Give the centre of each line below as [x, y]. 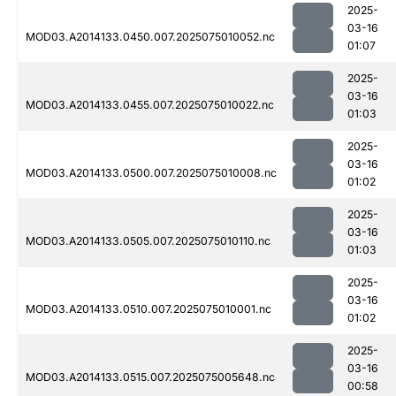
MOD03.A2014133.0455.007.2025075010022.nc [150, 105]
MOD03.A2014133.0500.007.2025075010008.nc [151, 173]
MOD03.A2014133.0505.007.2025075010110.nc [148, 241]
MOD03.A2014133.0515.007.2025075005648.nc [150, 377]
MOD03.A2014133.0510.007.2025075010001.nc [148, 309]
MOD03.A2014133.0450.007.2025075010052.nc [150, 37]
